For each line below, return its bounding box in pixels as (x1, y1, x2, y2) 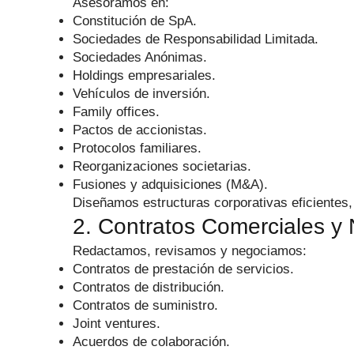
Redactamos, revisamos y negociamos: (73, 243, 307, 258)
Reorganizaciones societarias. (73, 159, 251, 174)
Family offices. (73, 104, 160, 119)
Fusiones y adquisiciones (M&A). (73, 177, 268, 192)
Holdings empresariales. (73, 68, 216, 83)
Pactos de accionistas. (73, 122, 207, 137)
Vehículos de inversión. (73, 86, 210, 101)
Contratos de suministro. (73, 298, 218, 313)
